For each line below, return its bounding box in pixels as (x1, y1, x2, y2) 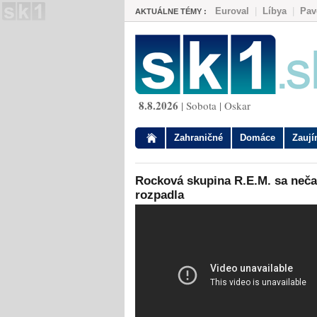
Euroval (215, 6, 249, 16)
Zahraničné (174, 132, 223, 143)
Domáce (240, 132, 275, 143)
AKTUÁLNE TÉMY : (135, 7, 207, 16)
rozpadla (135, 188, 184, 202)
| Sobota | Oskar (178, 98, 250, 113)
